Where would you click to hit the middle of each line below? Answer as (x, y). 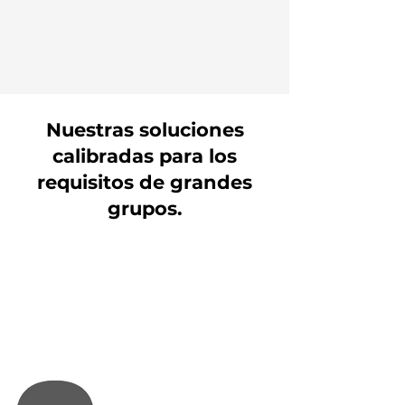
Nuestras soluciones (145, 129)
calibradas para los (145, 155)
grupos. (145, 208)
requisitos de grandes (145, 182)
